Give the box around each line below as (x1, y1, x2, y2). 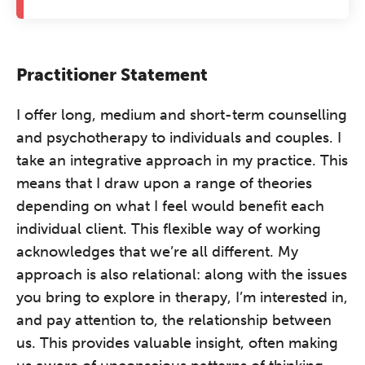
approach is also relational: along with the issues (16, 266, 347, 284)
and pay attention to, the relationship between (16, 311, 332, 329)
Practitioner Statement (16, 64, 208, 85)
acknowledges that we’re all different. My (16, 243, 298, 261)
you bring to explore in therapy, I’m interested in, (16, 288, 348, 306)
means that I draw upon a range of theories (16, 174, 312, 192)
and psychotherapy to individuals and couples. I (16, 129, 341, 147)
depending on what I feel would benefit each (16, 197, 324, 215)
